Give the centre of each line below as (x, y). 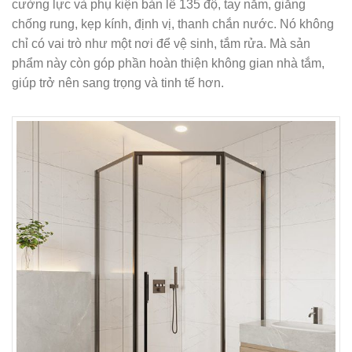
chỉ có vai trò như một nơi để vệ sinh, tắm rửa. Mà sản (161, 43)
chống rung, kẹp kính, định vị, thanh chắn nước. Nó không (173, 24)
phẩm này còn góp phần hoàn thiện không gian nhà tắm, (168, 63)
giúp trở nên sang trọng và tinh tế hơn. (118, 82)
